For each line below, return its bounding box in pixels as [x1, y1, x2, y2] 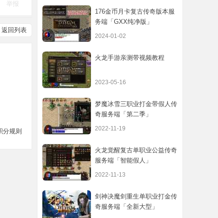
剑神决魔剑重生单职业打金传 [95, 193, 177, 200]
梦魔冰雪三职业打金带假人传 [95, 100, 177, 108]
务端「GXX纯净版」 [95, 18, 153, 25]
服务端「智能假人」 [95, 157, 152, 164]
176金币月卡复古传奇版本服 [95, 8, 175, 15]
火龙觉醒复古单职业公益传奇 [95, 146, 177, 154]
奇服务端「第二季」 [95, 110, 152, 118]
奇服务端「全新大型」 [95, 203, 158, 210]
